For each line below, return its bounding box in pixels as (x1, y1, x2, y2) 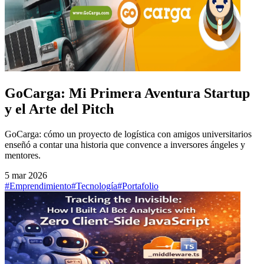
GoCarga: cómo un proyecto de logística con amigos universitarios (5, 128, 252, 139)
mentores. (5, 150, 41, 160)
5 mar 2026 (5, 170, 47, 180)
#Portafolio (117, 180, 159, 191)
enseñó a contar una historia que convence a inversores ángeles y (5, 139, 245, 150)
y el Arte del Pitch (5, 101, 114, 117)
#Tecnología (71, 180, 117, 191)
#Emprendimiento (5, 180, 71, 191)
